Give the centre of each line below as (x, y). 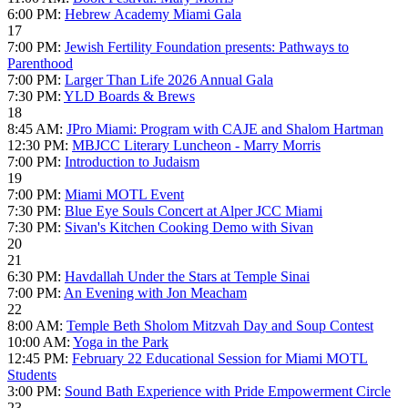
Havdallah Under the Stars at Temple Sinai (187, 277)
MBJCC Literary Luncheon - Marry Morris (196, 146)
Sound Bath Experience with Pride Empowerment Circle (228, 392)
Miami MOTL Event (124, 195)
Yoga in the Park (121, 342)
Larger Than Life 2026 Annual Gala (169, 80)
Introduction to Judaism (132, 162)
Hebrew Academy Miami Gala (153, 15)
